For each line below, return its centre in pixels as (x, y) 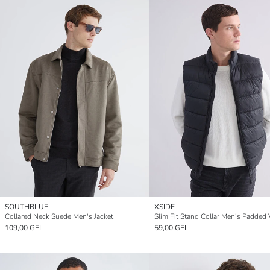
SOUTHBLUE (27, 207)
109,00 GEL (24, 228)
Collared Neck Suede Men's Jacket (59, 217)
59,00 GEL (171, 228)
